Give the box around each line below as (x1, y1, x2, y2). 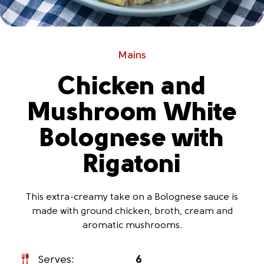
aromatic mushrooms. (82, 221, 182, 230)
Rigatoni (83, 153, 181, 179)
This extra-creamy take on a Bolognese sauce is (26, 193, 238, 202)
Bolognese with (39, 127, 225, 153)
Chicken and (58, 75, 206, 101)
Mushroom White (27, 101, 237, 127)
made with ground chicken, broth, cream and (31, 207, 233, 216)
